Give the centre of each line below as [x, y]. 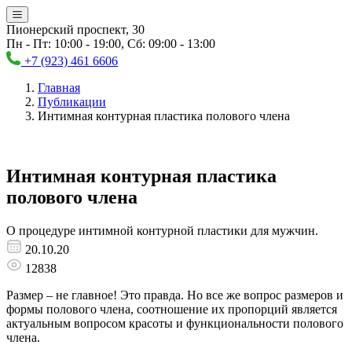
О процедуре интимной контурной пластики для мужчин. [162, 230]
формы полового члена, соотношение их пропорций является [172, 309]
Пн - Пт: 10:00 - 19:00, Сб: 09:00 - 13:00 [111, 44]
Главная [59, 88]
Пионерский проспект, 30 [75, 29]
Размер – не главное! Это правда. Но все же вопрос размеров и [175, 295]
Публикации [72, 102]
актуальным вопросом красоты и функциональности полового [175, 323]
